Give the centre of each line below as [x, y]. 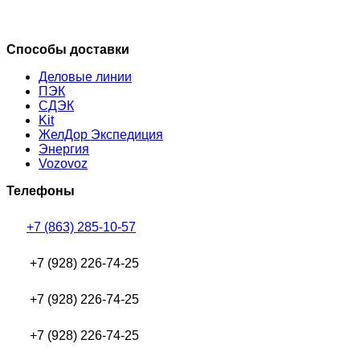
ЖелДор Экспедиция [101, 135]
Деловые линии [85, 77]
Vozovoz [63, 164]
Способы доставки [68, 50]
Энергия [64, 149]
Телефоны [41, 191]
